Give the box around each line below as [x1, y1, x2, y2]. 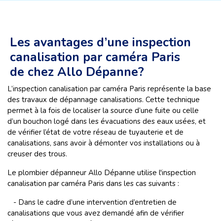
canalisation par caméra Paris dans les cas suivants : [7, 179, 179, 189]
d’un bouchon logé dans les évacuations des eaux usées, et [7, 116, 206, 127]
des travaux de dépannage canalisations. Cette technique [7, 95, 200, 105]
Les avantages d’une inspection [10, 34, 191, 51]
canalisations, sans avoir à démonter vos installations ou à [7, 138, 200, 148]
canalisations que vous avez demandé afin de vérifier [7, 208, 184, 219]
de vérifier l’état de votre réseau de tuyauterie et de [7, 127, 184, 138]
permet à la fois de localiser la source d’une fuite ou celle [7, 106, 199, 116]
